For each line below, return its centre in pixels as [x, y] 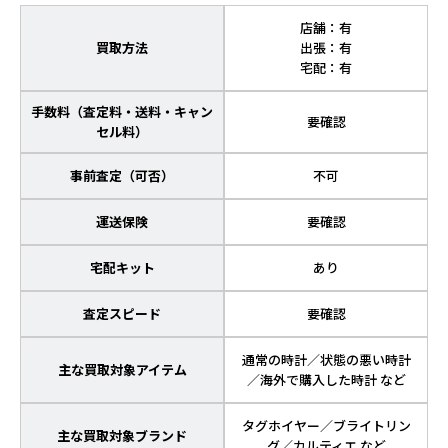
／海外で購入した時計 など [326, 379]
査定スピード [122, 313]
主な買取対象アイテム [122, 369]
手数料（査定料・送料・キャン [122, 111]
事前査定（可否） [122, 175]
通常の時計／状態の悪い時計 [326, 359]
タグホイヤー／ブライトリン [326, 425]
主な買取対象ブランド [122, 435]
